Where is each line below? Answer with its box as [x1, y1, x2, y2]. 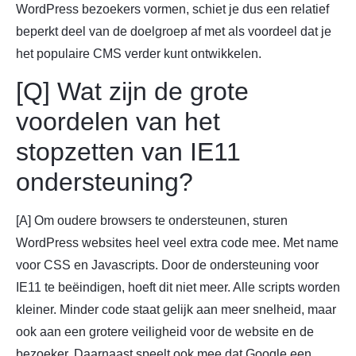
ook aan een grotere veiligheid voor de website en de [16, 325, 314, 339]
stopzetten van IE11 [16, 137, 241, 167]
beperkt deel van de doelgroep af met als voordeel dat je [16, 24, 331, 38]
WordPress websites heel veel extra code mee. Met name [16, 236, 339, 250]
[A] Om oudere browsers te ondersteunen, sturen [16, 214, 288, 228]
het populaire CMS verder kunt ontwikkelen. [16, 46, 261, 60]
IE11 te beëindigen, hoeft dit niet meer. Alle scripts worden [16, 281, 340, 295]
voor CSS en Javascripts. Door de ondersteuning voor [16, 258, 319, 273]
